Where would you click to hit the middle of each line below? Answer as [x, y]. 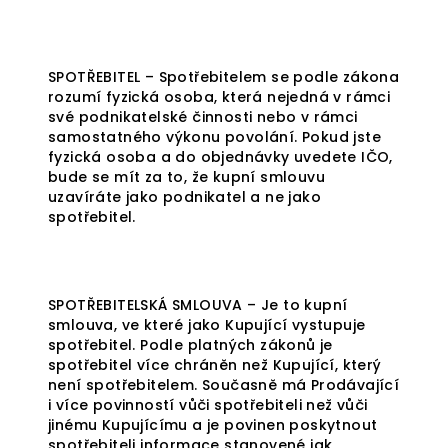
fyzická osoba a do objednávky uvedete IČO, [220, 157]
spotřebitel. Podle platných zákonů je [190, 345]
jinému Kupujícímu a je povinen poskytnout [213, 425]
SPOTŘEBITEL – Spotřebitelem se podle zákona [224, 77]
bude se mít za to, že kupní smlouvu [186, 177]
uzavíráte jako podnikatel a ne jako [184, 197]
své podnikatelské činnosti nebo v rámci [203, 117]
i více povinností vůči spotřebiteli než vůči [208, 405]
